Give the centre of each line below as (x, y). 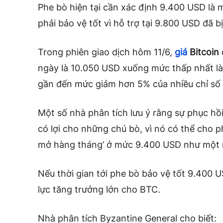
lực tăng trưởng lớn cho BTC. (99, 189)
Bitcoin (204, 52)
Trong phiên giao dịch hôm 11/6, (106, 52)
